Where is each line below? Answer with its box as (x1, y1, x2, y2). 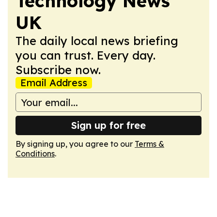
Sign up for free (71, 119, 146, 131)
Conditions (15, 149, 55, 158)
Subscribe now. (15, 62, 101, 77)
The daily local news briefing (15, 33, 178, 48)
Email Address (20, 77, 87, 89)
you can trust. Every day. (15, 48, 155, 62)
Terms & (135, 139, 164, 149)
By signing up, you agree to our (15, 139, 135, 149)
